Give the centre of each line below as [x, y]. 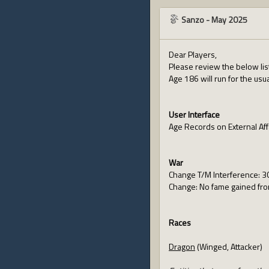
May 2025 [229, 20]
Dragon [182, 246]
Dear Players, [193, 54]
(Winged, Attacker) [229, 246]
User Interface [194, 114]
